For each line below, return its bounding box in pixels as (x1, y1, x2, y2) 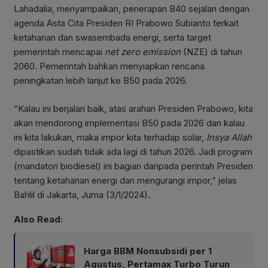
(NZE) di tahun (183, 46, 242, 58)
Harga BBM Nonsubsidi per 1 (84, 245, 212, 257)
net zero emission (105, 46, 183, 58)
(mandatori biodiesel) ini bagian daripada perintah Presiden (14, 160, 253, 172)
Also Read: (14, 214, 63, 226)
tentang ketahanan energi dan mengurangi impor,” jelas (14, 174, 237, 186)
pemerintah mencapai (14, 46, 105, 58)
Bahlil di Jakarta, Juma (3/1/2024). (14, 188, 150, 200)
